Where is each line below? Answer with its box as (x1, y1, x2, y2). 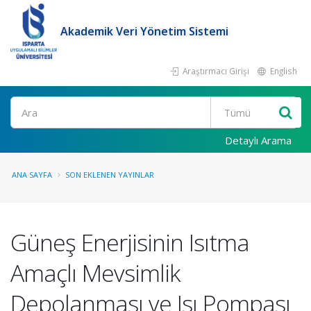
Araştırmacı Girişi (180, 65, 249, 76)
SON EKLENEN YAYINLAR (65, 169, 154, 180)
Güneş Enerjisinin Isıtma (10, 226, 249, 258)
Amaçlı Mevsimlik (10, 257, 180, 289)
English (268, 65, 297, 76)
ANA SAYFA (12, 169, 52, 180)
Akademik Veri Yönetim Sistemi (60, 24, 229, 39)
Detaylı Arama (225, 133, 292, 147)
